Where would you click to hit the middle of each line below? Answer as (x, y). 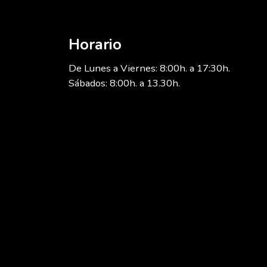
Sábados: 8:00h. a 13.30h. (124, 83)
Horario (95, 44)
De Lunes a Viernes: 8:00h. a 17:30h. (149, 69)
